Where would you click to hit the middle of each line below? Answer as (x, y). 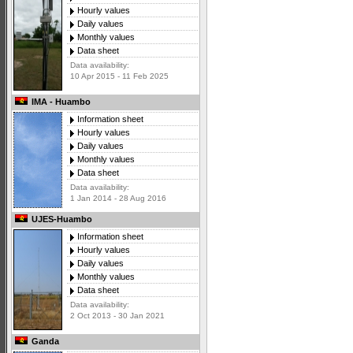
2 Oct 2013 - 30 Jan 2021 (117, 316)
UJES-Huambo (61, 219)
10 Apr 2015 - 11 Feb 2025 (119, 76)
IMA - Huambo (60, 102)
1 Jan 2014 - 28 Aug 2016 (118, 199)
